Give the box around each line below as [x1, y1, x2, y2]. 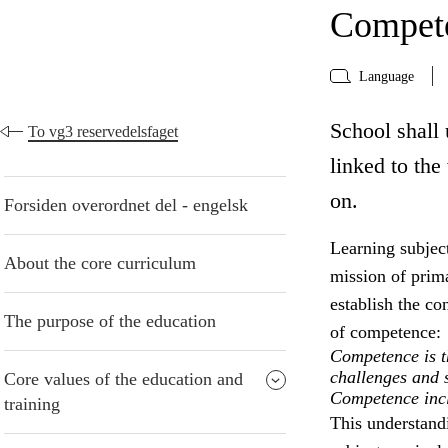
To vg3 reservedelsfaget [28, 123, 178, 141]
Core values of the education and [4, 369, 243, 390]
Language [358, 68, 414, 84]
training [4, 394, 60, 415]
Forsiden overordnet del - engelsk [4, 195, 248, 216]
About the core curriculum [4, 253, 196, 274]
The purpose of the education [4, 311, 216, 332]
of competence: [329, 322, 441, 343]
